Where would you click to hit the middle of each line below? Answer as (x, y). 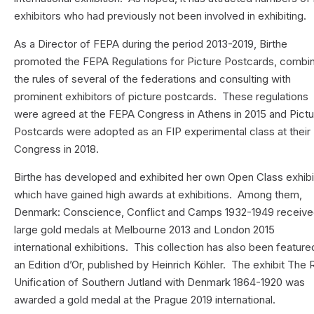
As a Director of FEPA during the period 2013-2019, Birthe (151, 43)
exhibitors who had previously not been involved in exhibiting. (161, 15)
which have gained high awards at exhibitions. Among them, (158, 194)
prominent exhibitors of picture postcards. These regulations (162, 96)
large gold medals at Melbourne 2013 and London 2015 (145, 229)
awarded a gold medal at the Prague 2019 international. (145, 299)
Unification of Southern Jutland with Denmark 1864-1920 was (160, 282)
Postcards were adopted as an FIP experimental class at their (163, 131)
